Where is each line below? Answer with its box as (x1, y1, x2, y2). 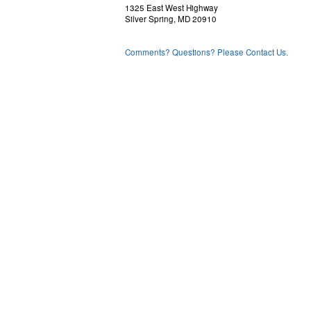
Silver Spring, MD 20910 (125, 13, 217, 24)
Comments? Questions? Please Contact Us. (125, 47, 288, 58)
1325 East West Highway (125, 2, 218, 13)
